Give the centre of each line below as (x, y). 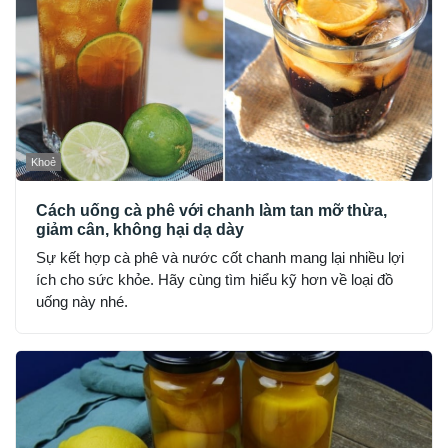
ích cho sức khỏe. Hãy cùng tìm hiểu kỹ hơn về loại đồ (214, 280)
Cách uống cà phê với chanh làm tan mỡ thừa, (211, 211)
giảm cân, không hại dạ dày (140, 230)
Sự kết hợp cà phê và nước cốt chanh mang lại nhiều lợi (220, 258)
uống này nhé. (82, 302)
